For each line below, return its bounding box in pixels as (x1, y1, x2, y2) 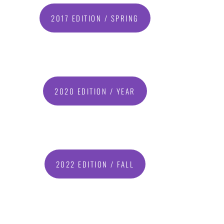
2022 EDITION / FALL (55, 158, 134, 170)
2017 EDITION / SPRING (51, 12, 139, 24)
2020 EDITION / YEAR (54, 85, 135, 97)
